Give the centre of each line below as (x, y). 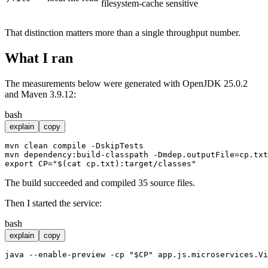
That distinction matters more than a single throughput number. (123, 32)
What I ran (39, 58)
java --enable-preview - (60, 254)
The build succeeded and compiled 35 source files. (100, 182)
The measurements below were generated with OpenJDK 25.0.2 (126, 83)
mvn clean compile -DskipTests (74, 145)
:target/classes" (158, 163)
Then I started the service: (53, 203)
